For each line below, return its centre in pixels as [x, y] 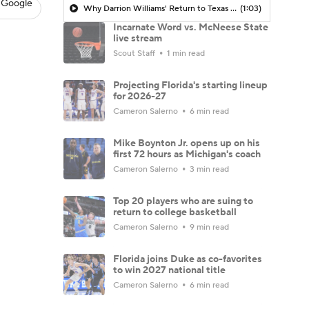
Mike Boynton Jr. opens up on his [187, 143]
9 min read [208, 227]
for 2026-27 [140, 96]
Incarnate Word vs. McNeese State [191, 27]
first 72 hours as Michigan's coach [187, 154]
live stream [138, 38]
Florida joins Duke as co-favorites [188, 259]
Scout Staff [135, 53]
